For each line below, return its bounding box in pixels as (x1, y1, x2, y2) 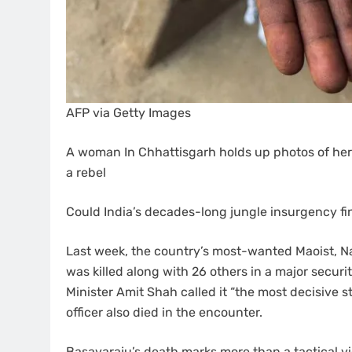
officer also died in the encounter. (66, 305, 262, 321)
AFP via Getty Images (66, 105, 191, 121)
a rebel (66, 165, 106, 181)
